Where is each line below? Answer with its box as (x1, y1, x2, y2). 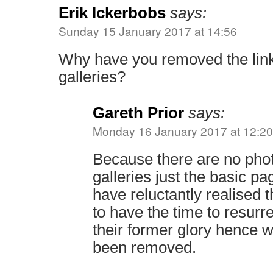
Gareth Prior (93, 104, 184, 121)
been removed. (93, 239, 196, 256)
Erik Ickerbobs (58, 4, 166, 21)
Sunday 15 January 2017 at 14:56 (58, 23, 237, 39)
